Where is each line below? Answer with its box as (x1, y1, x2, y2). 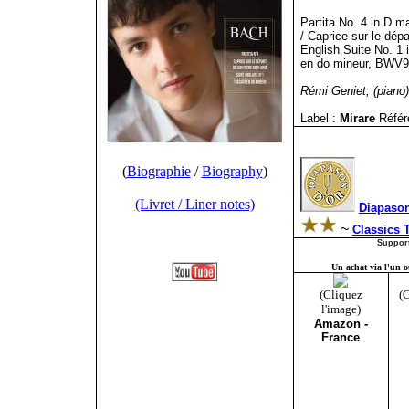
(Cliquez (319, 288, 362, 301)
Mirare (339, 111, 379, 125)
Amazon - (313, 317, 368, 330)
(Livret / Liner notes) (134, 196, 255, 212)
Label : (299, 111, 336, 125)
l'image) (320, 302, 361, 316)
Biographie (126, 163, 191, 179)
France (321, 330, 360, 344)
